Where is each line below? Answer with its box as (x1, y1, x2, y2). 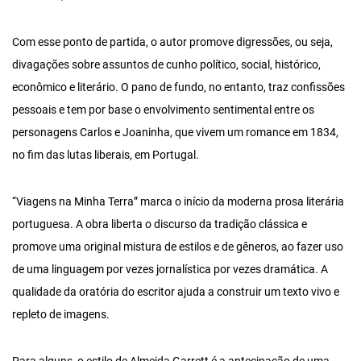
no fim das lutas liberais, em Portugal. (12, 148, 199, 163)
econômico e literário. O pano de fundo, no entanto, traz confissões (12, 81, 345, 95)
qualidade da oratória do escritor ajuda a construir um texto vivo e (12, 285, 339, 300)
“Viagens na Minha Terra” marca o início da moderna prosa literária (12, 195, 344, 210)
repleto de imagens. (12, 308, 110, 322)
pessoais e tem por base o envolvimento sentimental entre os (12, 103, 314, 118)
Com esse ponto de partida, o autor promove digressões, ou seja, (12, 35, 333, 50)
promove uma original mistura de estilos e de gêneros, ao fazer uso (12, 240, 343, 255)
